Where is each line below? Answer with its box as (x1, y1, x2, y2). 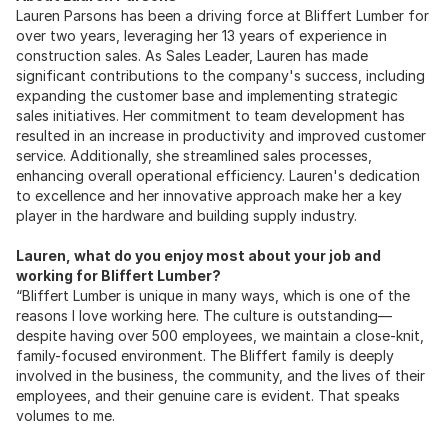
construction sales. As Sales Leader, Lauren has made (16, 46, 368, 64)
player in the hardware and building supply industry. (16, 206, 357, 224)
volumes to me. (16, 406, 115, 424)
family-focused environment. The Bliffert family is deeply (16, 346, 394, 364)
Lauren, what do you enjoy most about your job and (16, 246, 381, 264)
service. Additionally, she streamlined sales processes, (16, 146, 372, 164)
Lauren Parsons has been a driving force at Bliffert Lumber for (16, 6, 429, 24)
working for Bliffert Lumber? (16, 266, 221, 284)
